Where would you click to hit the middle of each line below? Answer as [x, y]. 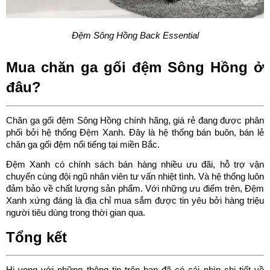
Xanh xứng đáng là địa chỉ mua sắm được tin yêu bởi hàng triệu [135, 201]
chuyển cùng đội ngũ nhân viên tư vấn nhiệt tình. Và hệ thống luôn [135, 177]
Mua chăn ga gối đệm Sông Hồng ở [135, 67]
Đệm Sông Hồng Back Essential [135, 35]
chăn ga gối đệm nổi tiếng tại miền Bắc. [83, 145]
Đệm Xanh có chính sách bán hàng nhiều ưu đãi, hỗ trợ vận [135, 165]
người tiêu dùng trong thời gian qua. [76, 213]
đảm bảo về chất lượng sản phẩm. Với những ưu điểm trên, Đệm [135, 189]
